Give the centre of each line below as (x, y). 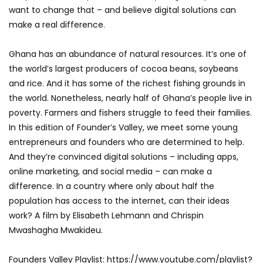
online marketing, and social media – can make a (110, 171)
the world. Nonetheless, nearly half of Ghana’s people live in (130, 98)
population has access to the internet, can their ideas (119, 200)
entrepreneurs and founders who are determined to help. (127, 142)
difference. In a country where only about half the (112, 186)
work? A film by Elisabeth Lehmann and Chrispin (106, 215)
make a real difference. (57, 24)
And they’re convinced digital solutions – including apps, (124, 156)
